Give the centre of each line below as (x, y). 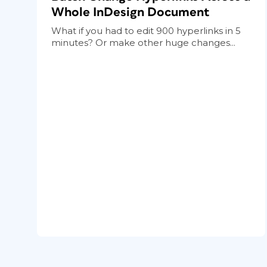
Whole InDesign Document (131, 12)
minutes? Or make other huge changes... (143, 42)
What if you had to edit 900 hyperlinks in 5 (146, 30)
